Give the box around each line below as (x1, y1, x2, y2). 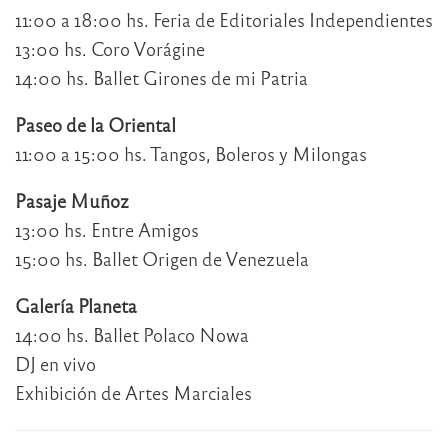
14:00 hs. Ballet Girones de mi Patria (15, 66, 308, 90)
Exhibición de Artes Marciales (15, 381, 252, 405)
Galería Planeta (15, 294, 137, 318)
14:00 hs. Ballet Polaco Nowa (15, 323, 249, 347)
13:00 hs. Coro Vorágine (15, 37, 205, 61)
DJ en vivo (15, 352, 96, 376)
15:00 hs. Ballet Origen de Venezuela (15, 247, 309, 271)
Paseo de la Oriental (15, 113, 176, 137)
